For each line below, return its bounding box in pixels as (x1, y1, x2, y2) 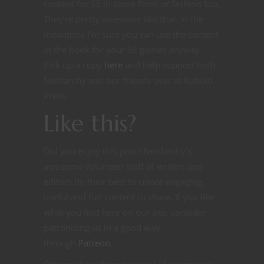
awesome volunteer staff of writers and (44, 160, 203, 173)
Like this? (44, 108, 137, 138)
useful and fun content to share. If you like (44, 191, 214, 203)
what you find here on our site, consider (44, 206, 206, 219)
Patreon (78, 237, 110, 249)
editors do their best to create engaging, (44, 176, 204, 188)
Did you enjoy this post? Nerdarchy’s (44, 145, 192, 157)
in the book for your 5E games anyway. (44, 44, 202, 56)
